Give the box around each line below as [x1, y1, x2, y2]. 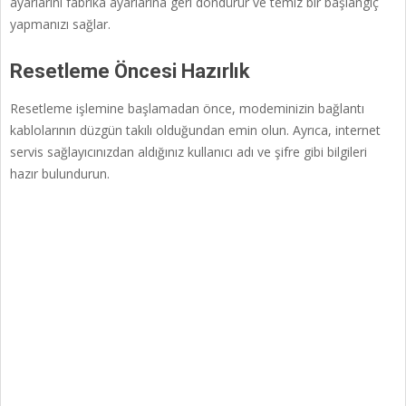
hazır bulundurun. [10, 165, 110, 183]
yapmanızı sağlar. [10, 15, 111, 34]
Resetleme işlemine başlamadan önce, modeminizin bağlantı [10, 100, 364, 118]
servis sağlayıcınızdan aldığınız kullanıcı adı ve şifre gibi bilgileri [10, 143, 367, 161]
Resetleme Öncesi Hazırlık [10, 60, 250, 83]
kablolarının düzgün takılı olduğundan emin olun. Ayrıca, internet [10, 121, 381, 140]
